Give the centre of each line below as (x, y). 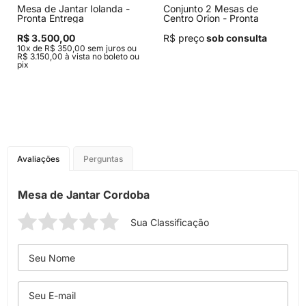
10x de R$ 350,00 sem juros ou (77, 48)
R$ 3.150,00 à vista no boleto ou (78, 56)
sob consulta (236, 38)
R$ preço (184, 38)
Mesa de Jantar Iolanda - (73, 9)
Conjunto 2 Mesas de (211, 9)
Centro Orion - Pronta (211, 18)
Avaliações (38, 159)
